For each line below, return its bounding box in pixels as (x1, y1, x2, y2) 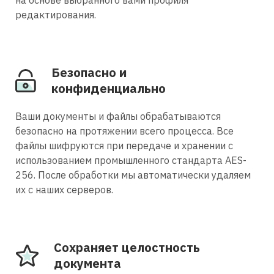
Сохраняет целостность (54, 239, 200, 256)
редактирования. (15, 8, 96, 21)
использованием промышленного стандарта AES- (15, 154, 246, 166)
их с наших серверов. (15, 183, 113, 196)
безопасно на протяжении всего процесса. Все (15, 124, 234, 137)
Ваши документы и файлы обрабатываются (15, 109, 221, 122)
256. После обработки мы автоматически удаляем (15, 168, 251, 181)
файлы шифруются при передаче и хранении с (15, 139, 233, 152)
